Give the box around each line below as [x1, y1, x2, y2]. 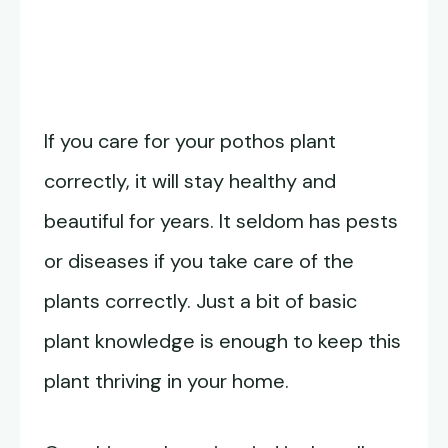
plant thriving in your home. [44, 368, 289, 395]
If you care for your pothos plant [44, 128, 336, 155]
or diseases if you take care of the [44, 248, 354, 275]
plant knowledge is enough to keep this [44, 328, 401, 355]
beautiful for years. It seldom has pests [44, 208, 398, 235]
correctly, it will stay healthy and [44, 168, 336, 195]
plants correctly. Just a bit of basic [44, 288, 357, 315]
